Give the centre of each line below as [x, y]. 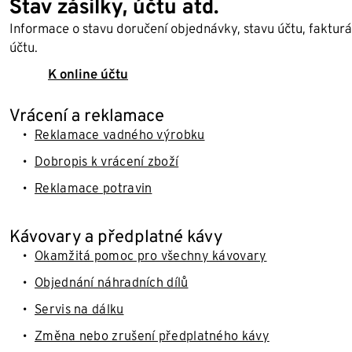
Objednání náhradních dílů [112, 282]
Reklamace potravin [93, 188]
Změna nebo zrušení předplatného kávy [152, 336]
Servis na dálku [79, 309]
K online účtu [88, 74]
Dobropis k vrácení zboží [107, 161]
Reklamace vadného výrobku [120, 135]
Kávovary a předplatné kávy [116, 236]
